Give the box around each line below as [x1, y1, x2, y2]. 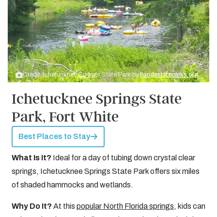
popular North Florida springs [77, 202, 174, 210]
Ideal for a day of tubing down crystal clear [53, 154, 195, 162]
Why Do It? [12, 202, 53, 210]
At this [53, 202, 77, 210]
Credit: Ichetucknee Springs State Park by [23, 71, 140, 78]
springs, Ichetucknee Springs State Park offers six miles [12, 167, 200, 175]
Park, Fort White [12, 108, 119, 125]
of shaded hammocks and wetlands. [12, 181, 133, 189]
